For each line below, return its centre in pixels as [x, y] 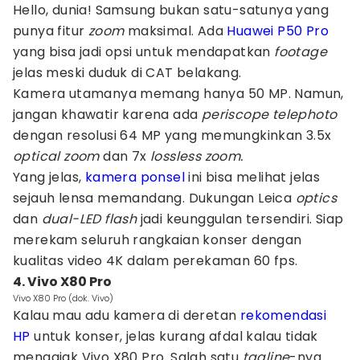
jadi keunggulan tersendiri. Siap [240, 219]
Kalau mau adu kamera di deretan [127, 315]
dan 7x [125, 156]
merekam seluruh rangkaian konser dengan [157, 240]
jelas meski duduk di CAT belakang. [127, 73]
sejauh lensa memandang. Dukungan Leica [154, 198]
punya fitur [51, 31]
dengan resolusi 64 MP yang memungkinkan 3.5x [172, 135]
